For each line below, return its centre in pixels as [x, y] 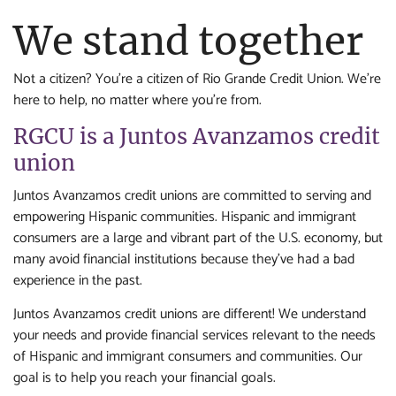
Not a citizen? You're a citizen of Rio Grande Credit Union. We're [197, 79]
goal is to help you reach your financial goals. [145, 378]
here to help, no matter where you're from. [137, 100]
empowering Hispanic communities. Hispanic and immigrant [185, 217]
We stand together [188, 41]
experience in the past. [78, 281]
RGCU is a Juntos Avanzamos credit [197, 137]
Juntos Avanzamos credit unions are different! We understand [190, 314]
